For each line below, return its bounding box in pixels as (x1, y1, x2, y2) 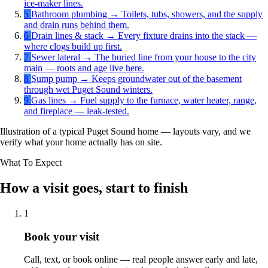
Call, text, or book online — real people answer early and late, (24, 254, 258, 265)
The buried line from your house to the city (95, 52, 256, 63)
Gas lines (31, 95, 68, 106)
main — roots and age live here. (24, 63, 144, 74)
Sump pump (31, 74, 80, 84)
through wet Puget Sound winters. (24, 84, 153, 95)
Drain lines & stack (31, 31, 106, 41)
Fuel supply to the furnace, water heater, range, (80, 95, 257, 106)
